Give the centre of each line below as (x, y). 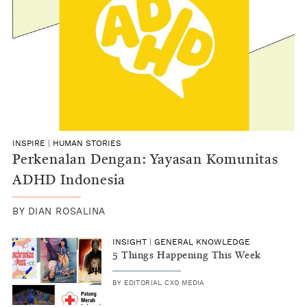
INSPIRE (29, 144)
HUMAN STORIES (87, 144)
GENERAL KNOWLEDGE (202, 242)
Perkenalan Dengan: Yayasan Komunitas (145, 161)
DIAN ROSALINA (66, 212)
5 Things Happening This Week (187, 256)
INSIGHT (130, 242)
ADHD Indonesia (69, 181)
